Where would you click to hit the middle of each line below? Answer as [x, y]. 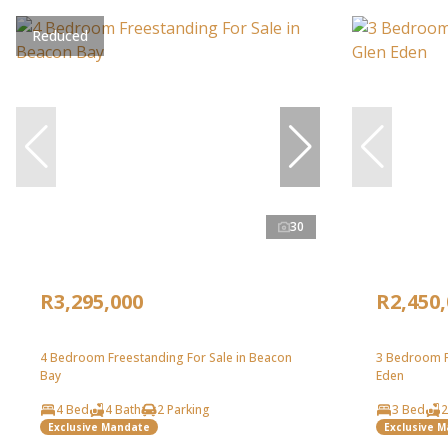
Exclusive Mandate [99, 426]
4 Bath [123, 410]
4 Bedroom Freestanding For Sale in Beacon [166, 358]
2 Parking [183, 410]
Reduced [60, 36]
